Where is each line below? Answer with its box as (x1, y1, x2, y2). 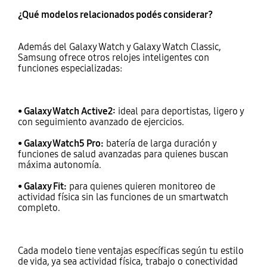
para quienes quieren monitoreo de (66, 181, 215, 193)
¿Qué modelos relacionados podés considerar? (17, 9, 213, 21)
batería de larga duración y (103, 138, 216, 150)
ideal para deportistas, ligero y (115, 105, 244, 117)
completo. (17, 202, 60, 214)
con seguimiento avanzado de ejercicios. (17, 116, 184, 128)
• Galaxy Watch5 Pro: (17, 138, 104, 150)
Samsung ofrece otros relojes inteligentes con (17, 52, 209, 64)
